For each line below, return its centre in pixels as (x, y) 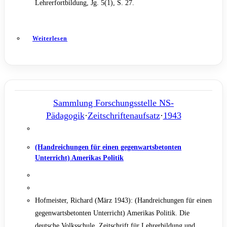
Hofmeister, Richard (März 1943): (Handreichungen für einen (123, 201)
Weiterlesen (50, 38)
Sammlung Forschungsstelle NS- (113, 103)
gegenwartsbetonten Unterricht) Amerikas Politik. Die (112, 213)
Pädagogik (65, 115)
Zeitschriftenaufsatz (124, 115)
